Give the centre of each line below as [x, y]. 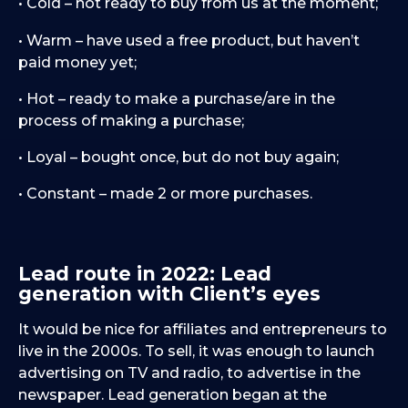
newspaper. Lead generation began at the [173, 395]
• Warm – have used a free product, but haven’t [189, 40]
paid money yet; [77, 62]
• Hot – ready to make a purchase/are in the [177, 98]
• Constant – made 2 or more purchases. [165, 194]
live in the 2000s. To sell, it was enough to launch [196, 352]
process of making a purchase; [131, 120]
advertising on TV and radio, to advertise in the [189, 373]
